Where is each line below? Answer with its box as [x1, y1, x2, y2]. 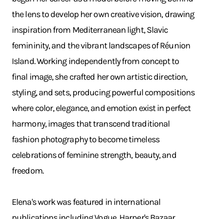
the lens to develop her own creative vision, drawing [12, 9, 195, 20]
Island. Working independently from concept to [12, 56, 179, 66]
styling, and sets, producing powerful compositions [12, 87, 195, 98]
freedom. [12, 165, 44, 176]
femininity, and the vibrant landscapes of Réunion [12, 40, 190, 51]
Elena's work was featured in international [12, 197, 161, 207]
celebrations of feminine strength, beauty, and [12, 150, 176, 160]
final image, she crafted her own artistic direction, [12, 71, 188, 82]
